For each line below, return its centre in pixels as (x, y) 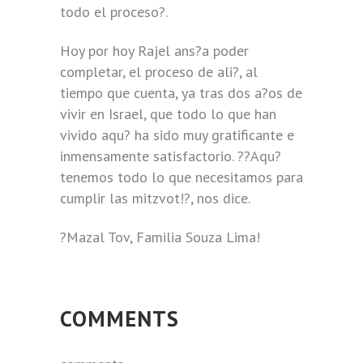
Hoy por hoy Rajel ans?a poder (154, 51)
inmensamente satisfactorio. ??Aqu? (171, 156)
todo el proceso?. (114, 12)
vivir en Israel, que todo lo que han (168, 114)
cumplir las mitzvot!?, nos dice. (155, 198)
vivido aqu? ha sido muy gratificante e (177, 135)
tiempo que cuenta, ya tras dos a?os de (181, 93)
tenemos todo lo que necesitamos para (181, 177)
